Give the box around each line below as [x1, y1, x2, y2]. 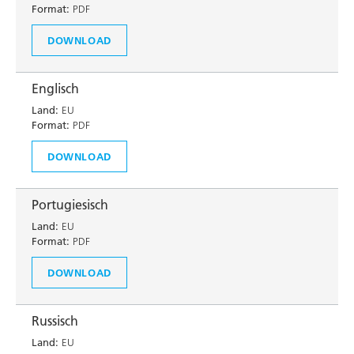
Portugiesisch [32, 197, 108, 213]
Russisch [32, 313, 78, 329]
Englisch [32, 81, 79, 96]
